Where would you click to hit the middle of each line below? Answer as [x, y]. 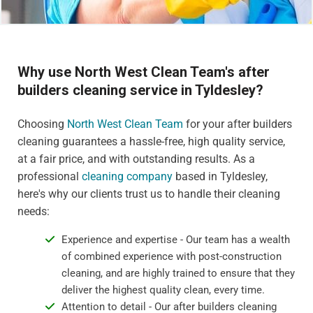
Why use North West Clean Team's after [144, 72]
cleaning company [127, 176]
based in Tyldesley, [220, 176]
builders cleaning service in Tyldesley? [140, 90]
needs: [34, 211]
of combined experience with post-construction [171, 256]
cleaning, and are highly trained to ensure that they [178, 273]
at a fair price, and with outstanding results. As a [136, 159]
